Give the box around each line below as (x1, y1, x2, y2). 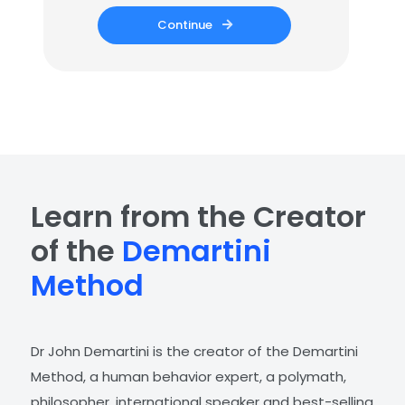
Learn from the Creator (31, 196, 366, 238)
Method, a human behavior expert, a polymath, (31, 367, 346, 387)
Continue (157, 16, 216, 34)
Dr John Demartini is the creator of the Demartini (31, 342, 358, 362)
